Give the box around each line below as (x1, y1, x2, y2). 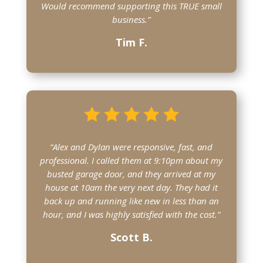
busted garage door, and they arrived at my (47, 168, 216, 180)
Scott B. (110, 230, 153, 245)
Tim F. (115, 35, 147, 50)
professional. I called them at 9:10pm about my (40, 154, 223, 167)
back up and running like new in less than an (43, 195, 219, 207)
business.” (112, 14, 151, 26)
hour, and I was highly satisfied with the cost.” (42, 208, 220, 221)
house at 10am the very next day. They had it (45, 181, 218, 194)
